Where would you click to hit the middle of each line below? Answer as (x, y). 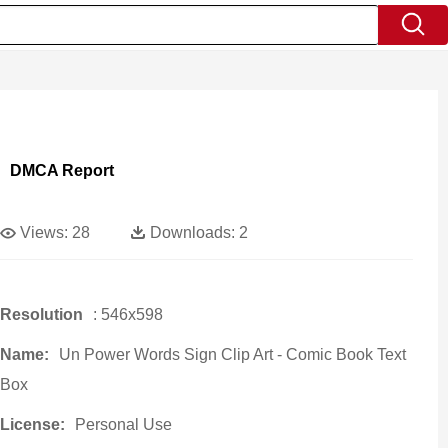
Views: (43, 232)
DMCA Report (61, 170)
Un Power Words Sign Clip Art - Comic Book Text (232, 354)
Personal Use (123, 424)
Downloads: (192, 232)
